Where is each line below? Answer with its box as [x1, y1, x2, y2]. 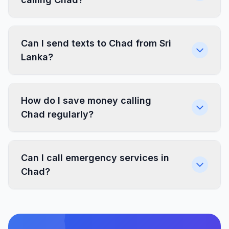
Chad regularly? [21, 109, 94, 120]
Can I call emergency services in [21, 152, 169, 163]
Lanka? [21, 52, 53, 62]
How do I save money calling [21, 95, 151, 106]
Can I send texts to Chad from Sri [21, 38, 171, 49]
